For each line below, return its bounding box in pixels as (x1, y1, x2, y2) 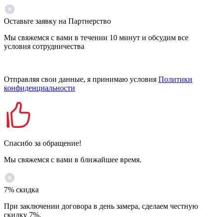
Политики (158, 75, 192, 83)
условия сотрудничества (4, 42, 84, 50)
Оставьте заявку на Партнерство (4, 17, 111, 25)
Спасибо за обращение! (4, 139, 81, 147)
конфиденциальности (4, 84, 75, 92)
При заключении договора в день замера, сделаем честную (4, 202, 198, 210)
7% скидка (4, 186, 39, 194)
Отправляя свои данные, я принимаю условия (4, 75, 158, 83)
